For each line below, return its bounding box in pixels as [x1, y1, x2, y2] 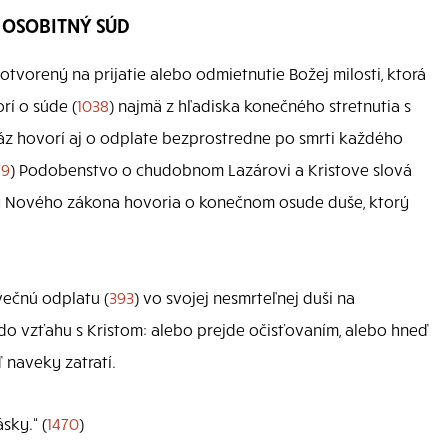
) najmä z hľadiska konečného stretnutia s [109, 94, 411, 115]
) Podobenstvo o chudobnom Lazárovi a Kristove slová [10, 158, 412, 179]
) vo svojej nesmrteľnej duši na [134, 286, 355, 307]
